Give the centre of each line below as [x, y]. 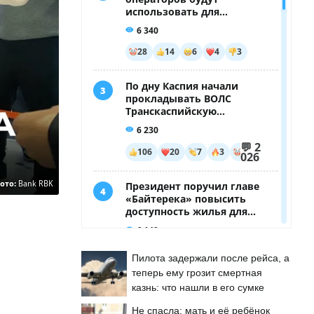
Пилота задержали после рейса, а [211, 258]
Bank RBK [36, 184]
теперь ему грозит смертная [197, 273]
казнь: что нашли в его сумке [198, 287]
